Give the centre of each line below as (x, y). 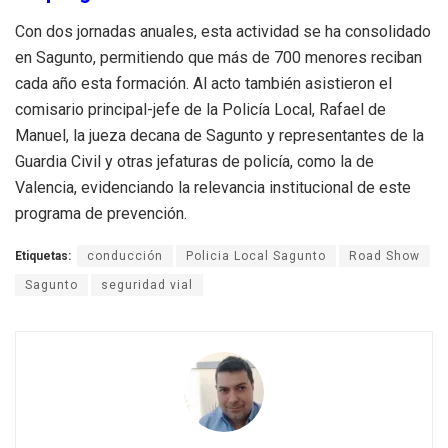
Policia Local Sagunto (256, 255)
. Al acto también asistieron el (289, 83)
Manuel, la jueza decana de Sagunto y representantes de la (219, 135)
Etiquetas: (43, 255)
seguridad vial (147, 284)
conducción (125, 255)
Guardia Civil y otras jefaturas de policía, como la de (194, 161)
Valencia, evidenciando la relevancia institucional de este (213, 187)
